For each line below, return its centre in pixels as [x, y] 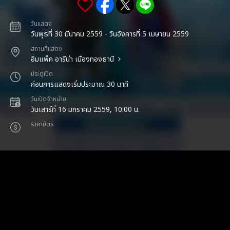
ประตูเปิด [42, 74]
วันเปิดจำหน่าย [49, 99]
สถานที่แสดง [46, 49]
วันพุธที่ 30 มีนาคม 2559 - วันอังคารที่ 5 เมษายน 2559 [110, 34]
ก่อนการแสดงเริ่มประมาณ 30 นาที [80, 84]
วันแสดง [41, 24]
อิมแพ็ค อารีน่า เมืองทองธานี [72, 59]
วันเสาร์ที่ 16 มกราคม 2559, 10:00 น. [85, 110]
